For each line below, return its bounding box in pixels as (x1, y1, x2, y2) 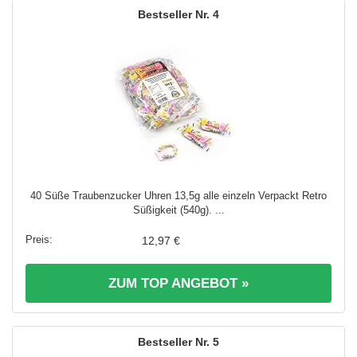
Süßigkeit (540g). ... (132, 204, 225, 217)
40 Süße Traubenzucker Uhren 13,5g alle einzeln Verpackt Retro (30, 190, 327, 202)
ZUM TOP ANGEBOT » (108, 276, 249, 292)
